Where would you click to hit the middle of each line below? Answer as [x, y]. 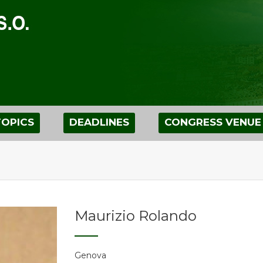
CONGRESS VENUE [213, 122]
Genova [90, 255]
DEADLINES [99, 122]
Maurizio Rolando [136, 216]
